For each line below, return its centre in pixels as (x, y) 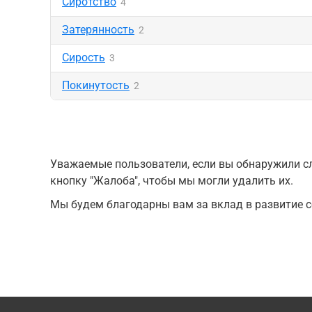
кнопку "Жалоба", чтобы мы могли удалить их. (172, 181)
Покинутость (96, 85)
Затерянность (98, 30)
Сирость (84, 57)
